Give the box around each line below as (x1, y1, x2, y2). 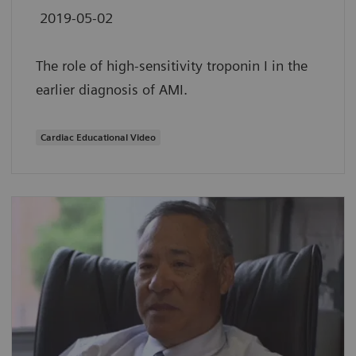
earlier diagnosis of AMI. (36, 80, 188, 98)
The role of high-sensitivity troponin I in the (36, 56, 308, 74)
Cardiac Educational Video (41, 130, 156, 143)
